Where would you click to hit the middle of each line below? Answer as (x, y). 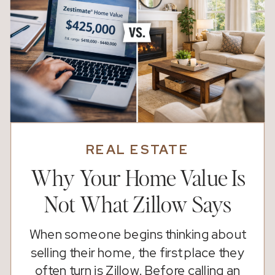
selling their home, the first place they (137, 253)
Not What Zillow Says (138, 205)
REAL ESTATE (137, 149)
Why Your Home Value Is (138, 179)
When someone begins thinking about (137, 235)
